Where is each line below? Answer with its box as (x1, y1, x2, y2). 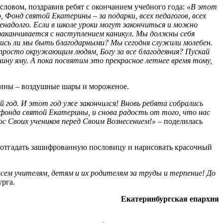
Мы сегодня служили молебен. (111, 38, 213, 47)
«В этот (187, 2, 217, 11)
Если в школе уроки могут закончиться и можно (33, 20, 198, 29)
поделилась (164, 116, 203, 125)
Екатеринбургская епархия (121, 194, 219, 203)
